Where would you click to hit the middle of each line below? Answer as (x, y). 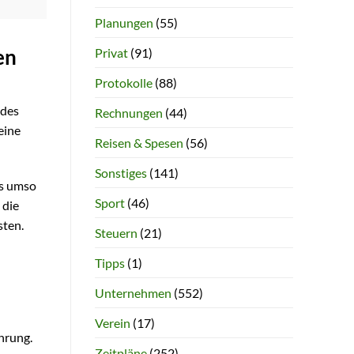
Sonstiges (121, 172)
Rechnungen (128, 112)
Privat (111, 52)
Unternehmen (133, 292)
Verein (112, 322)
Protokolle (123, 82)
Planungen (124, 22)
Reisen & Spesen (139, 142)
